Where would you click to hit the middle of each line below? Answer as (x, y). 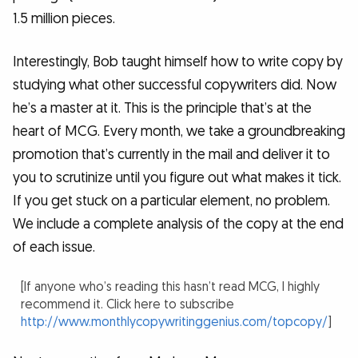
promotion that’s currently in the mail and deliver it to (171, 154)
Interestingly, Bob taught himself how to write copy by (178, 62)
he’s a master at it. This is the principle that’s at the (162, 108)
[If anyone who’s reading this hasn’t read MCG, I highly (171, 287)
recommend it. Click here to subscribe (128, 304)
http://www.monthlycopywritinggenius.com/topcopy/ (175, 322)
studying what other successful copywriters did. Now (175, 85)
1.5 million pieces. (64, 19)
